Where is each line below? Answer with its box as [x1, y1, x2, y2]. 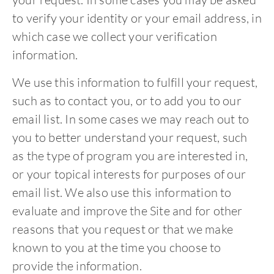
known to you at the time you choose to [12, 239, 221, 255]
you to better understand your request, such [12, 129, 248, 145]
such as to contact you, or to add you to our [12, 92, 242, 108]
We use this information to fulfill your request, [12, 74, 258, 90]
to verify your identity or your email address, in [12, 10, 262, 26]
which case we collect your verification [12, 29, 217, 45]
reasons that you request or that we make [12, 221, 234, 237]
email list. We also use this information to [12, 184, 232, 200]
